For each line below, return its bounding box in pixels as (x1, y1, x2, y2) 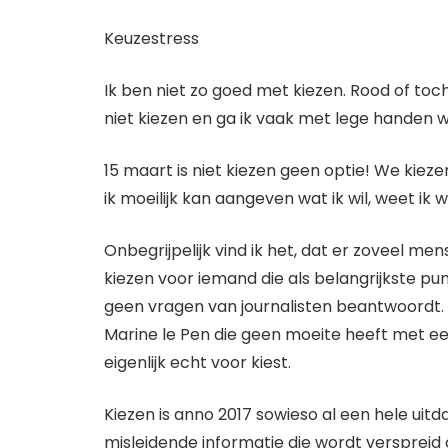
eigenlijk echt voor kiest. (104, 351, 291, 375)
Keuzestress (104, 27, 199, 51)
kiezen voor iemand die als (104, 267, 314, 291)
